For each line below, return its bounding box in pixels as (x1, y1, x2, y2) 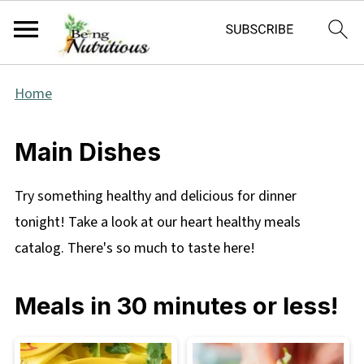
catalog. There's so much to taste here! (14, 238, 255, 258)
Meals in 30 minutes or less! (14, 292, 338, 320)
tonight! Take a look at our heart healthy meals (14, 212, 301, 232)
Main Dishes (14, 137, 161, 167)
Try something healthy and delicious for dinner (14, 186, 297, 206)
